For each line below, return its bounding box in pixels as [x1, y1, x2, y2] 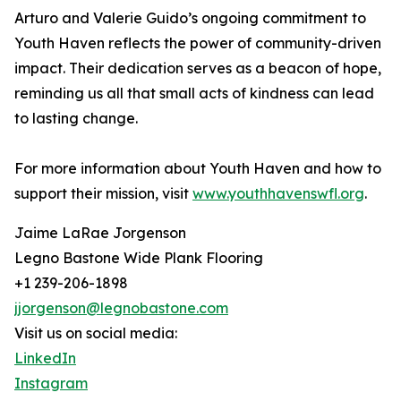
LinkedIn [14, 349, 76, 368]
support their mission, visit [14, 184, 192, 203]
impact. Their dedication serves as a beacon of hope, [14, 59, 381, 78]
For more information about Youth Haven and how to [14, 159, 381, 178]
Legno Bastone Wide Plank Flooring [14, 249, 263, 268]
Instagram [14, 374, 88, 393]
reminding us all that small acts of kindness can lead [14, 84, 374, 103]
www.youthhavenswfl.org [192, 184, 364, 203]
